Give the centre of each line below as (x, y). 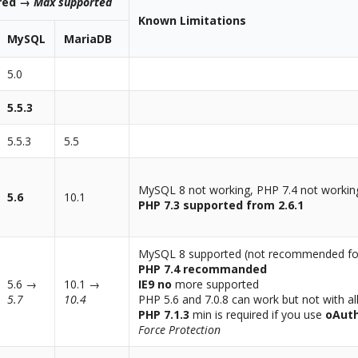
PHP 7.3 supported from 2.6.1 (221, 205)
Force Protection (180, 330)
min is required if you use (258, 315)
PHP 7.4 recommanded (203, 269)
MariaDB (88, 39)
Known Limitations (193, 21)
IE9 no (155, 284)
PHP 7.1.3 (164, 315)
